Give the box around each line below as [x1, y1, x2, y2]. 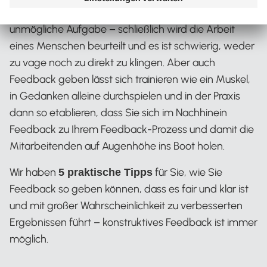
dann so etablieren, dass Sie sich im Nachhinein [10, 106, 227, 119]
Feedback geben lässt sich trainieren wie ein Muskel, [10, 73, 250, 86]
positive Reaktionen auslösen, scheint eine [10, 6, 203, 19]
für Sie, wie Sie [153, 166, 222, 179]
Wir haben [10, 166, 58, 179]
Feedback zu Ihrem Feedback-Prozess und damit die [10, 123, 254, 136]
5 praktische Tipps [58, 166, 153, 178]
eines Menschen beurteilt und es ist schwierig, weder [10, 39, 254, 52]
